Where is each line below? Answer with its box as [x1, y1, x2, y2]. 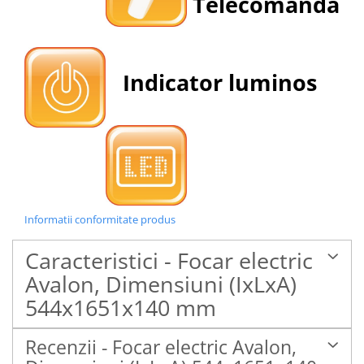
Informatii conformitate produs [24, 212, 175, 227]
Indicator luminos [106, 67, 317, 97]
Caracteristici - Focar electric [25, 245, 313, 276]
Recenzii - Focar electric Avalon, [25, 334, 297, 361]
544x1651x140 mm [25, 292, 216, 323]
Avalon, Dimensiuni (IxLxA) [25, 269, 297, 300]
